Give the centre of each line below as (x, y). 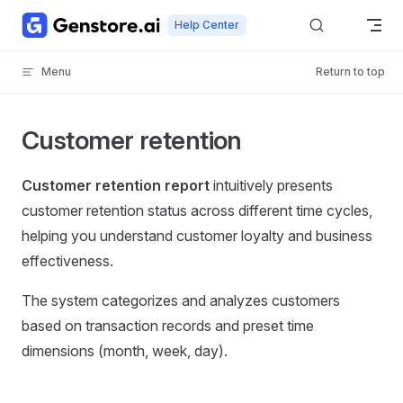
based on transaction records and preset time (168, 326)
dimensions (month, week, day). (125, 351)
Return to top (350, 72)
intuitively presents (271, 185)
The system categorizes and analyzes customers (181, 300)
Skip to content (63, 22)
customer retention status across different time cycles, (197, 210)
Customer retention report (116, 185)
